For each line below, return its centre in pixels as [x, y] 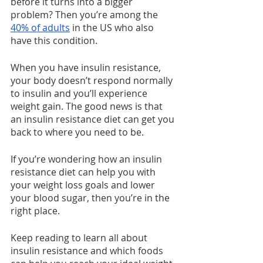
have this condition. [54, 41]
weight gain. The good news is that [88, 107]
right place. [35, 211]
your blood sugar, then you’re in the [91, 198]
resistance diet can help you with [84, 172]
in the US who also [113, 28]
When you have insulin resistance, [87, 68]
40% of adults [40, 28]
